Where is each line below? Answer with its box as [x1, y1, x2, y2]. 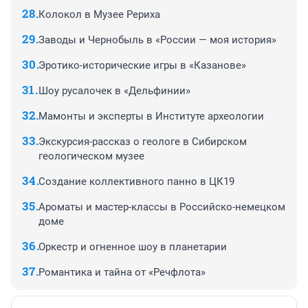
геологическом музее [38, 150, 144, 163]
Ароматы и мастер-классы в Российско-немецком [38, 201, 285, 214]
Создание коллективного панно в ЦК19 [38, 175, 234, 188]
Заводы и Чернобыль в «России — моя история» [38, 34, 276, 47]
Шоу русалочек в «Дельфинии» [38, 85, 190, 98]
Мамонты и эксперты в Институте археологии [38, 110, 264, 123]
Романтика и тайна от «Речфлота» [38, 266, 206, 279]
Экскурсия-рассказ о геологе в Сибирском [38, 135, 247, 148]
